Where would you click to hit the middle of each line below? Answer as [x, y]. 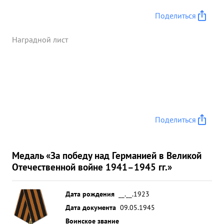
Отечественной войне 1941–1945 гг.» [92, 167]
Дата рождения [90, 194]
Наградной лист [40, 39]
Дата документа [91, 207]
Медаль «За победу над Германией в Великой [107, 155]
